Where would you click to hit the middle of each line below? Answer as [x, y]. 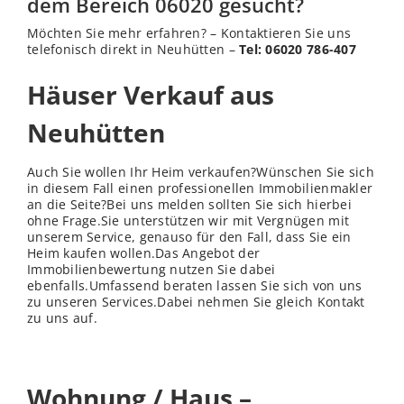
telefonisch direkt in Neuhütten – [133, 50]
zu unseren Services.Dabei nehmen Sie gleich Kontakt [196, 302]
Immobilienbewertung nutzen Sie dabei [151, 270]
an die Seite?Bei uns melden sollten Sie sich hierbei [189, 205]
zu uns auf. [62, 318]
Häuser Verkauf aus [151, 95]
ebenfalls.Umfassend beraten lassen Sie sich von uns [195, 286]
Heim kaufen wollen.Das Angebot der [144, 253]
